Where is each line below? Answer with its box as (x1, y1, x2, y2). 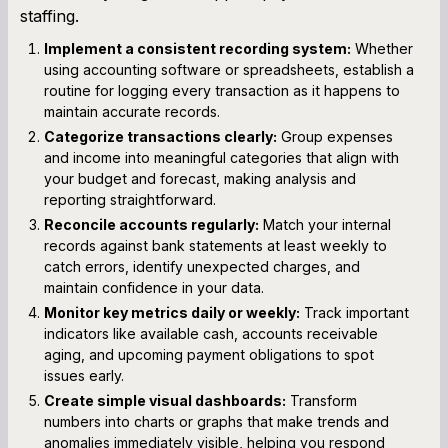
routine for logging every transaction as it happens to (44, 81, 400, 99)
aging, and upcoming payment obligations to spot (44, 345, 374, 363)
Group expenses (277, 127, 393, 145)
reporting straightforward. (44, 190, 216, 208)
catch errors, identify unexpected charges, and (44, 257, 360, 275)
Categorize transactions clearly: (44, 127, 277, 145)
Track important (300, 303, 409, 321)
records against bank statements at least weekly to (44, 236, 387, 254)
